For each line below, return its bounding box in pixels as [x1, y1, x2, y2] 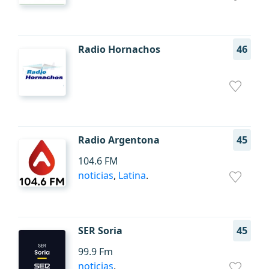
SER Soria [78, 224, 122, 237]
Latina [118, 169, 146, 182]
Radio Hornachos [78, 43, 160, 56]
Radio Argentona [78, 133, 160, 147]
